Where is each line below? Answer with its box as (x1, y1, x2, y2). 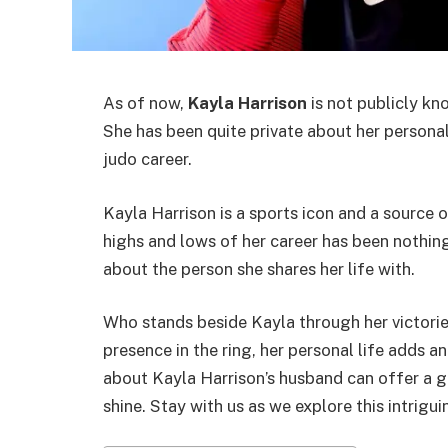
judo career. (103, 149, 192, 170)
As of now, (103, 93, 188, 114)
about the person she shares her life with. (103, 258, 415, 279)
